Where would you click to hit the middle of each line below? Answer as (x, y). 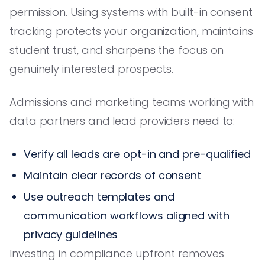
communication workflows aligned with (127, 215)
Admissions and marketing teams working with (132, 102)
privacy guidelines (71, 234)
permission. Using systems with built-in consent (131, 12)
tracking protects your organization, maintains (131, 31)
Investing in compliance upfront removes (117, 253)
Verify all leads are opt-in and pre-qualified (137, 154)
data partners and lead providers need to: (122, 121)
